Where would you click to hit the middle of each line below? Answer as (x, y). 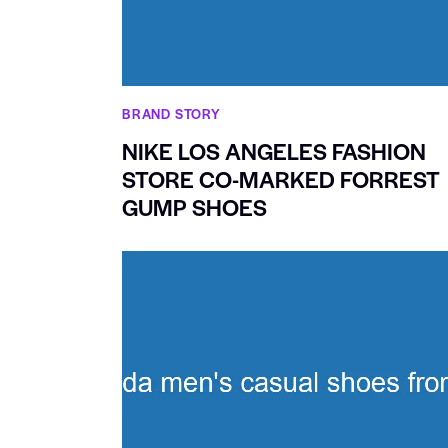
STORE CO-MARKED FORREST (280, 179)
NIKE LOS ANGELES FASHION (274, 151)
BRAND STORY (171, 114)
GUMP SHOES (194, 207)
